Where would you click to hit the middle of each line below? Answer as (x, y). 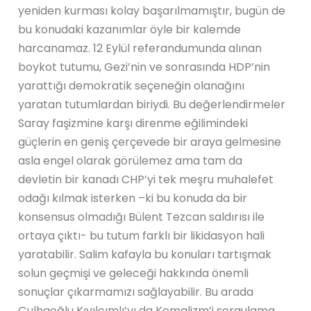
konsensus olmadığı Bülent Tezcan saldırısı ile (142, 217)
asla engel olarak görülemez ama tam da (131, 160)
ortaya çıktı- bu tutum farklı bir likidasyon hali (142, 235)
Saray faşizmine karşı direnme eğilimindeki (133, 123)
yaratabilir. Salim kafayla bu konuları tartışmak (145, 254)
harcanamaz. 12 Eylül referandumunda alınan (140, 48)
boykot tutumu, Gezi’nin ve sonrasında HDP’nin (144, 67)
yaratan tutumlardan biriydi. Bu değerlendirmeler (152, 104)
